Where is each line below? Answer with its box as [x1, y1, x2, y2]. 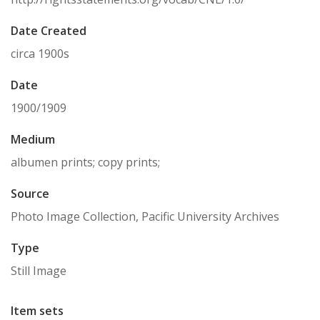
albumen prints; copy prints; [11, 154, 160, 170]
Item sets [11, 303, 64, 319]
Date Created [11, 23, 86, 39]
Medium [11, 131, 55, 147]
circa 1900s [11, 46, 69, 61]
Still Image [11, 263, 66, 279]
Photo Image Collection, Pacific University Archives [11, 209, 279, 224]
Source [11, 186, 49, 201]
